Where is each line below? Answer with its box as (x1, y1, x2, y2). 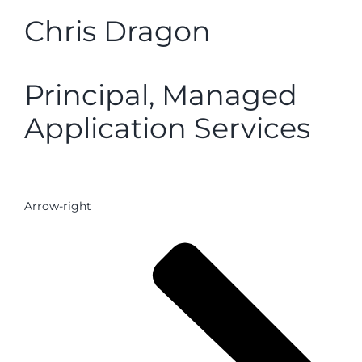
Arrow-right (24, 198, 91, 213)
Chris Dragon (24, 13, 211, 48)
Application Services (24, 111, 310, 146)
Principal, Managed (24, 78, 297, 113)
